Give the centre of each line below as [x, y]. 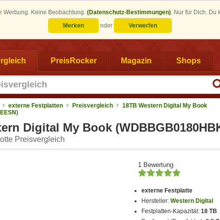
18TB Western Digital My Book [165, 105]
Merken [73, 26]
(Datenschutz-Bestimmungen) [129, 12]
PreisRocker [73, 60]
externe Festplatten [36, 105]
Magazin [136, 60]
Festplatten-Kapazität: [171, 211]
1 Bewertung [156, 165]
